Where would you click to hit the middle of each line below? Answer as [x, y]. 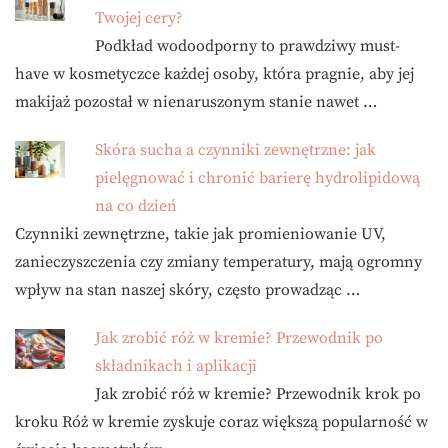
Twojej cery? [139, 17]
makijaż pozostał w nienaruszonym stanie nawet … [196, 101]
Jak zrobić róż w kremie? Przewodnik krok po [258, 393]
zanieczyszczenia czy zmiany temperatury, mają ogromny [218, 261]
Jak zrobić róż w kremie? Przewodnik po [239, 337]
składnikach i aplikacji [176, 365]
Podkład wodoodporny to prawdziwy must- [247, 45]
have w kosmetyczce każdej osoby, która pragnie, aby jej [214, 73]
